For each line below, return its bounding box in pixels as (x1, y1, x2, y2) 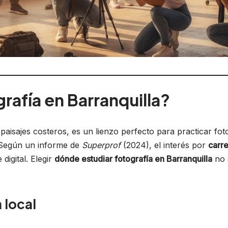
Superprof (82, 139, 121, 150)
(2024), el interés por (121, 139, 208, 150)
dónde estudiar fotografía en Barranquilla (54, 153, 212, 164)
